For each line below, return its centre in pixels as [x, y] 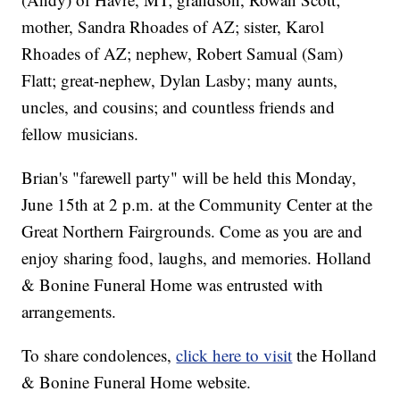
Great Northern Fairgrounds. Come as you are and [192, 231]
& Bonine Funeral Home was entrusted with [173, 285]
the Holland [335, 355]
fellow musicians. [80, 134]
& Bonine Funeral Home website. [137, 382]
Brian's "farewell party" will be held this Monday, [189, 178]
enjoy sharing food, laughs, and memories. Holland [197, 258]
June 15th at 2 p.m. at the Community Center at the [197, 204]
